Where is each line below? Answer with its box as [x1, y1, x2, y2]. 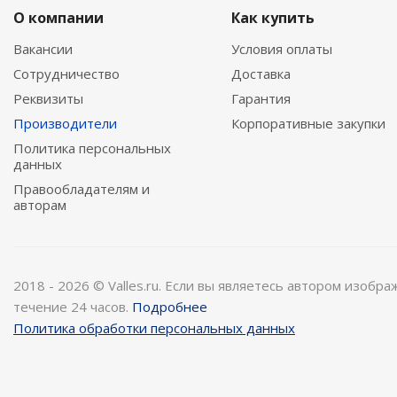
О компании [13, 8, 104, 28]
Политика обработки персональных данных [13, 319, 295, 338]
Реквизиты [13, 90, 83, 108]
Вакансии [13, 40, 73, 58]
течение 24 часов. [13, 298, 132, 316]
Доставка [231, 65, 292, 83]
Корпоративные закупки [231, 114, 386, 133]
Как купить [231, 8, 315, 28]
